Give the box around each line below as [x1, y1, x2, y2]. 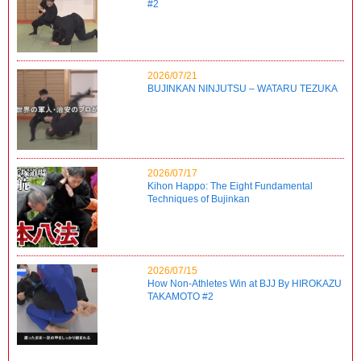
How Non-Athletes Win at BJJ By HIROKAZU [147, 277, 342, 289]
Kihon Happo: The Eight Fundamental [147, 180, 313, 192]
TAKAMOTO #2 [147, 290, 214, 302]
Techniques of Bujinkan [147, 193, 251, 205]
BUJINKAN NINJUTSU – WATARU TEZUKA [147, 82, 338, 94]
